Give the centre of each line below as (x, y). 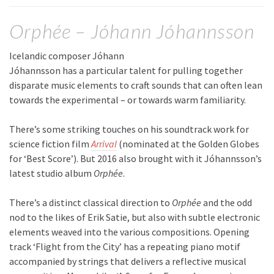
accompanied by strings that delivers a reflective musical (128, 261)
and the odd (227, 203)
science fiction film (50, 144)
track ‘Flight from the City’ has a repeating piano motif (125, 247)
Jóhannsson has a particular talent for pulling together (126, 71)
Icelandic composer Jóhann (67, 56)
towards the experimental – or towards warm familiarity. (128, 100)
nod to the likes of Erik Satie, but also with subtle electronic (135, 217)
